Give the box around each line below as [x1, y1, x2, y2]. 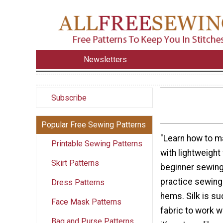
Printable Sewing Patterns [51, 138, 142, 148]
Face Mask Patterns [51, 197, 121, 207]
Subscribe [51, 93, 87, 103]
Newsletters [84, 54, 127, 64]
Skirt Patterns [51, 158, 99, 168]
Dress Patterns [51, 177, 105, 187]
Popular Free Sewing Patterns [41, 119, 146, 129]
